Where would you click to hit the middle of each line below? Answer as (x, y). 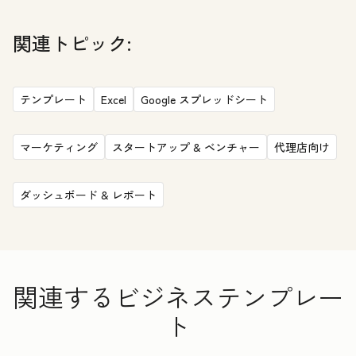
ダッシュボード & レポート (88, 194)
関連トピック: (72, 42)
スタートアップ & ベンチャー (186, 147)
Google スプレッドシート (204, 99)
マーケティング (59, 147)
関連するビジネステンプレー (178, 296)
